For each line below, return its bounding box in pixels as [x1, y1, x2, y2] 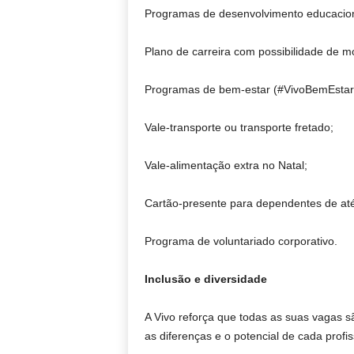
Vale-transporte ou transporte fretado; [144, 121, 333, 134]
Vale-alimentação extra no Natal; [144, 159, 307, 172]
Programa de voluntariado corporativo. [144, 235, 337, 248]
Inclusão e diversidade [144, 273, 267, 286]
